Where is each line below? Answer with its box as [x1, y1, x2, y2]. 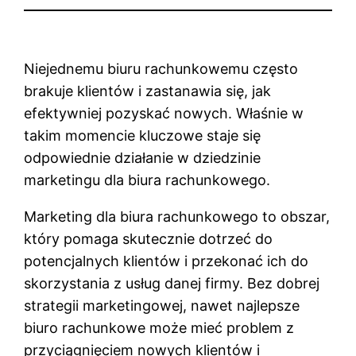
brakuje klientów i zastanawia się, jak [24, 82, 272, 99]
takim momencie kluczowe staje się [24, 126, 261, 144]
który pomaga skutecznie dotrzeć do [24, 230, 273, 247]
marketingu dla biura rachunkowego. [24, 171, 271, 188]
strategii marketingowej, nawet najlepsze [24, 296, 300, 314]
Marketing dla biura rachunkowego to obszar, [24, 207, 331, 225]
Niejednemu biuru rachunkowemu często [24, 60, 299, 77]
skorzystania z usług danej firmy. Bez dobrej [24, 274, 320, 292]
